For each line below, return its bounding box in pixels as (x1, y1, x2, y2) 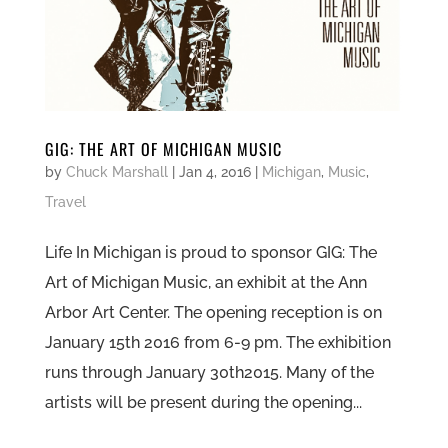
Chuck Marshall (65, 164, 168, 181)
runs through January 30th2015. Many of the (44, 363, 374, 383)
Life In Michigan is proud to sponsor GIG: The (44, 243, 377, 263)
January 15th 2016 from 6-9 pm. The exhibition (44, 333, 391, 353)
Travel (44, 194, 86, 211)
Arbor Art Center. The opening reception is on (44, 303, 382, 323)
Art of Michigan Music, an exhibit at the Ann (44, 273, 367, 293)
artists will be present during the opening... (44, 393, 362, 413)
